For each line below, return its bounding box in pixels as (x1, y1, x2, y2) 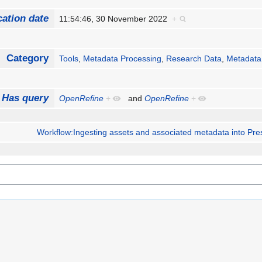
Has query (1, 92, 49, 104)
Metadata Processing (83, 54, 162, 64)
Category (6, 53, 49, 64)
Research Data (166, 54, 222, 64)
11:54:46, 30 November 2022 (59, 14, 173, 24)
